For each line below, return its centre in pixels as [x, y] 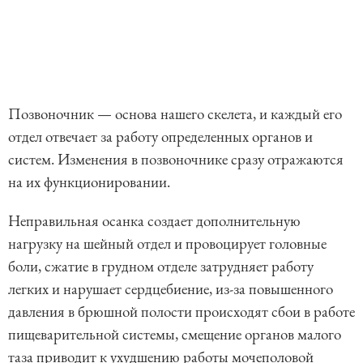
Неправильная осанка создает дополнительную [154, 220]
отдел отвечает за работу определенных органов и [160, 136]
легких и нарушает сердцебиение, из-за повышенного [171, 288]
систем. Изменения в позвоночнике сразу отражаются [176, 159]
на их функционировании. [89, 181]
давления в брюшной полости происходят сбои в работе [181, 311]
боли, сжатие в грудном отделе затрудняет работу [161, 266]
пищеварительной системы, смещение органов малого [175, 334]
